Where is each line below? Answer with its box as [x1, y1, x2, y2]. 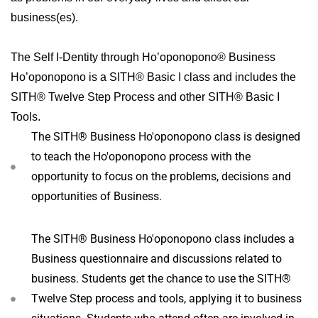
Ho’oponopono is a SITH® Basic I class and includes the [11, 71, 296, 83]
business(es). [11, 11, 78, 23]
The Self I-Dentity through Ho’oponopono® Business [11, 51, 275, 63]
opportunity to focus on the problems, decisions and [31, 170, 291, 183]
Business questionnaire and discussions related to [31, 252, 282, 265]
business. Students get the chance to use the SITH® [31, 272, 291, 285]
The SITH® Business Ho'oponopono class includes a [31, 232, 295, 246]
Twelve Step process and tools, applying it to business [31, 292, 302, 305]
